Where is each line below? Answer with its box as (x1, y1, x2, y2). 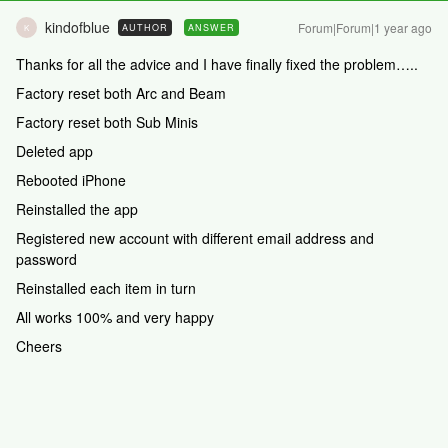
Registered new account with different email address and (16, 228, 374, 248)
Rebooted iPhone (16, 170, 126, 190)
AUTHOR (122, 21, 168, 34)
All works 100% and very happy (16, 307, 214, 327)
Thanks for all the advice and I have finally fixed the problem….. (16, 54, 418, 74)
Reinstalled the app (16, 199, 138, 219)
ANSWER (188, 21, 235, 34)
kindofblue (45, 17, 110, 37)
